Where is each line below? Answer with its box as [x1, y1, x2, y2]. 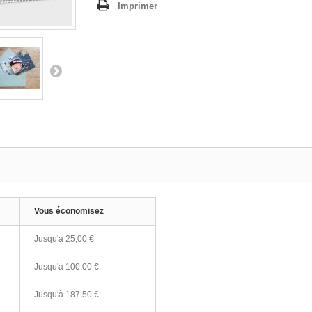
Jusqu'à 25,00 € [34, 234, 94, 244]
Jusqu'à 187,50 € [34, 290, 99, 299]
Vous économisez [34, 206, 104, 216]
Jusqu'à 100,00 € [34, 262, 99, 272]
